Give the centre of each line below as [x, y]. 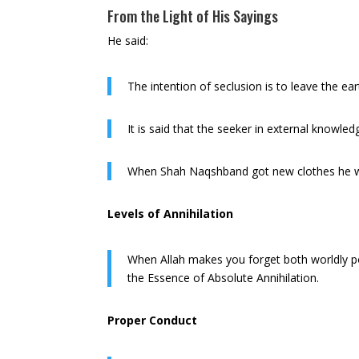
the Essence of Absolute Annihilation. [224, 278]
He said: [128, 41]
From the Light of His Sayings [193, 16]
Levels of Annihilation [171, 214]
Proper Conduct [153, 321]
